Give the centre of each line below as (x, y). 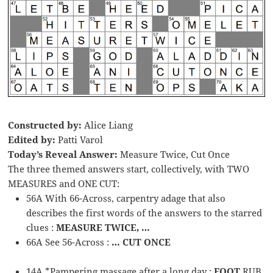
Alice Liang (108, 125)
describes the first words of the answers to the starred (144, 213)
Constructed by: (45, 125)
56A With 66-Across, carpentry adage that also (126, 198)
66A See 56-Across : (69, 242)
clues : (41, 228)
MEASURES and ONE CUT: (64, 184)
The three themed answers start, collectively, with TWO (129, 169)
